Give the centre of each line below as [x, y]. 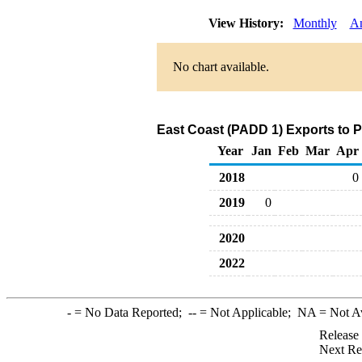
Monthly [315, 23]
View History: [247, 23]
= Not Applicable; [246, 312]
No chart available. [221, 67]
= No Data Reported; [129, 312]
